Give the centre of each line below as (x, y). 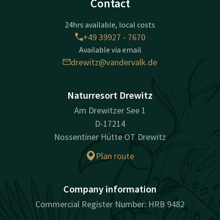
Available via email (110, 49)
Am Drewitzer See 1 (110, 110)
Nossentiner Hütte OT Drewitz (110, 137)
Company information (110, 189)
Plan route (115, 156)
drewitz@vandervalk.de (114, 62)
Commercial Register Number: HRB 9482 (110, 204)
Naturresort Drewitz (110, 95)
